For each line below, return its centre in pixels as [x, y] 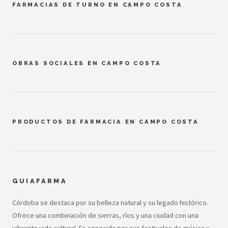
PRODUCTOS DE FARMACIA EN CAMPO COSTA [106, 122]
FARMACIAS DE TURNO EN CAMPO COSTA [97, 5]
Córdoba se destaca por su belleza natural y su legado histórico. [110, 202]
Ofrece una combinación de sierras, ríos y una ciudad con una [105, 215]
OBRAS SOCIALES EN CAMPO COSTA [87, 63]
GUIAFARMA [40, 181]
